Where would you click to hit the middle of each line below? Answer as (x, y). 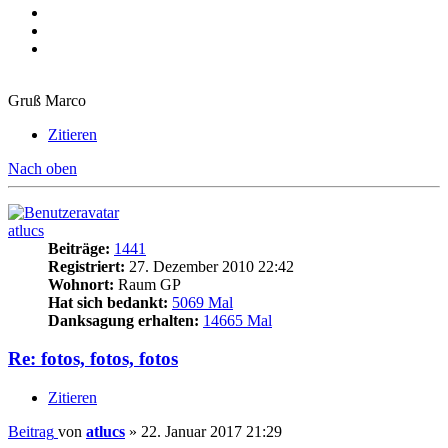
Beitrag (31, 431)
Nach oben (42, 168)
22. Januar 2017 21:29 (211, 431)
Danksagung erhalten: (123, 320)
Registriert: (86, 266)
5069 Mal (202, 302)
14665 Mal (237, 320)
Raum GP (147, 284)
